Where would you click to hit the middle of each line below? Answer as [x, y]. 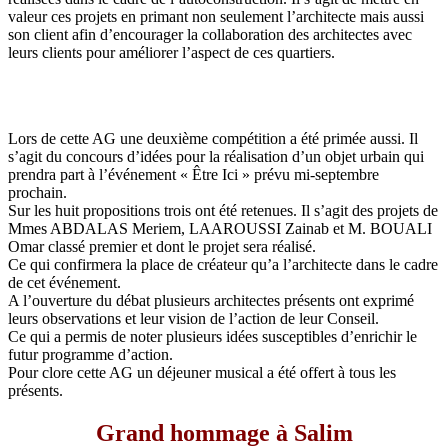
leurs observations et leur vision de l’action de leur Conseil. [193, 318]
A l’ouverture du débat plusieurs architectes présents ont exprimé [211, 300]
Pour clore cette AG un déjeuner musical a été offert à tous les [202, 372]
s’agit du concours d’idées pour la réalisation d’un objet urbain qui [216, 156]
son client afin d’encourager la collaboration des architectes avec [210, 34]
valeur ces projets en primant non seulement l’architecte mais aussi [216, 16]
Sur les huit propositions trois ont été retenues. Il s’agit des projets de [223, 210]
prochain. [37, 192]
